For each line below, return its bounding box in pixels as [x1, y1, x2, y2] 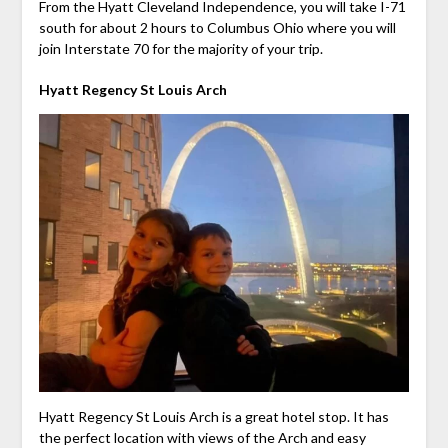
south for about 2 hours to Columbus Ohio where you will [38, 19, 396, 37]
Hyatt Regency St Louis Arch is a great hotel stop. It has [38, 408, 389, 426]
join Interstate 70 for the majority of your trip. [38, 40, 323, 58]
